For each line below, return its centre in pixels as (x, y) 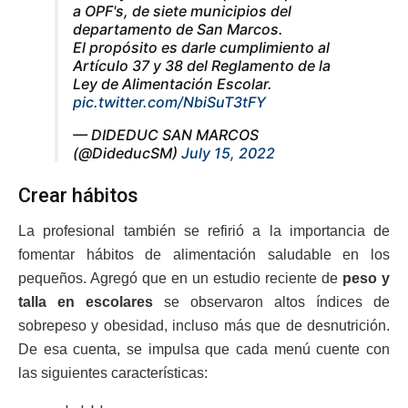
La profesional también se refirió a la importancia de (204, 230)
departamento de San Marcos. (178, 30)
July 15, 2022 (228, 153)
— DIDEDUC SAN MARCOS (166, 135)
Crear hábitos (78, 195)
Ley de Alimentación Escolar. (173, 84)
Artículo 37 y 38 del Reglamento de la (202, 66)
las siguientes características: (113, 372)
